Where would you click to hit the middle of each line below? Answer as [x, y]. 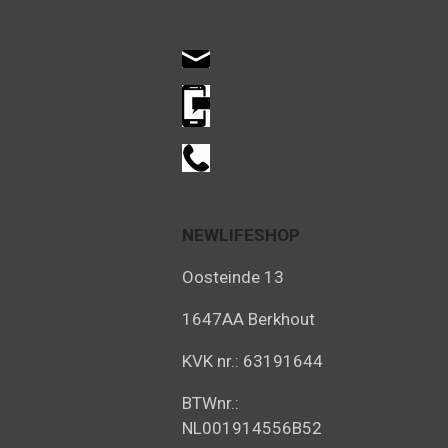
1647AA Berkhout [248, 319]
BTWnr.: [210, 403]
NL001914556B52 [252, 428]
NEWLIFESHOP [241, 235]
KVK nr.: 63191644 [252, 361]
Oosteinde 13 [233, 277]
